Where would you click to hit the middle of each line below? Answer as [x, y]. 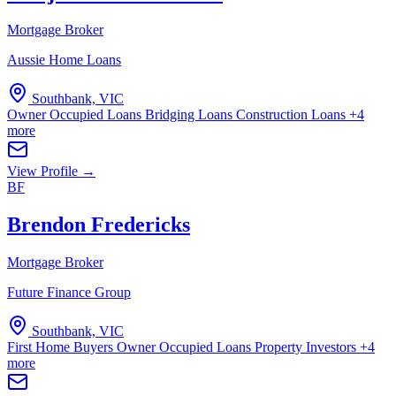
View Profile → [51, 171]
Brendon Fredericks [99, 225]
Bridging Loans [190, 115]
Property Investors [307, 347]
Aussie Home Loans [64, 60]
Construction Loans [293, 115]
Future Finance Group [69, 293]
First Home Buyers [62, 347]
